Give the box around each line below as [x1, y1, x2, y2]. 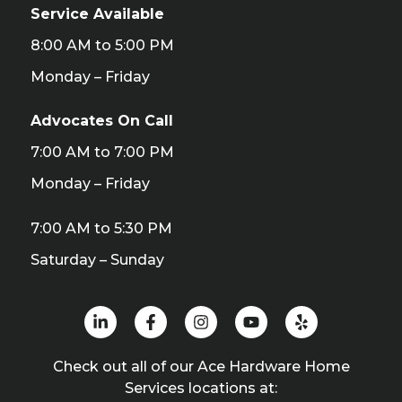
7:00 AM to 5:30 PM [31, 219, 172, 237]
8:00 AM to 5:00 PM [31, 36, 174, 54]
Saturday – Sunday [31, 250, 164, 268]
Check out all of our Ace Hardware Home [52, 357, 350, 375]
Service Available [31, 4, 169, 22]
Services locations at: [125, 379, 277, 397]
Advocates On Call [31, 112, 178, 130]
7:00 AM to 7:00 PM [31, 144, 174, 162]
